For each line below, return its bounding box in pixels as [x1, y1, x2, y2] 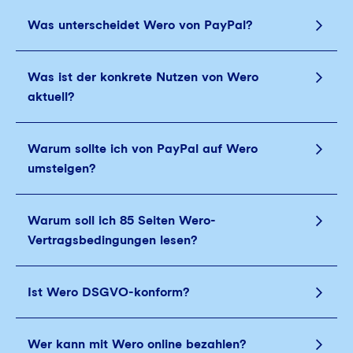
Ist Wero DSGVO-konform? [28, 284, 189, 299]
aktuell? [28, 89, 74, 104]
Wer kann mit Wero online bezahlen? [28, 336, 246, 351]
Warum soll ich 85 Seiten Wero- [28, 213, 216, 228]
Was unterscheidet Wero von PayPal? [28, 17, 252, 32]
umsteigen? [28, 161, 95, 176]
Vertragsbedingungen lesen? [28, 232, 197, 247]
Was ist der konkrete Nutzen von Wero [28, 69, 258, 84]
